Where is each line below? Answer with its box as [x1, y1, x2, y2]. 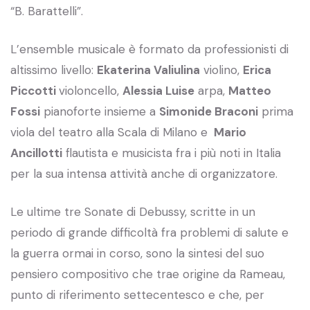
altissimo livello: [10, 62, 97, 77]
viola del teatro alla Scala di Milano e [10, 124, 211, 140]
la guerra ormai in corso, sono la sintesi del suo [10, 245, 264, 261]
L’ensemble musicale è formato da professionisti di [10, 41, 289, 57]
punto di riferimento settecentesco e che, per [10, 286, 264, 302]
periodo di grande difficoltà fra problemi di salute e [10, 224, 289, 240]
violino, [200, 62, 243, 77]
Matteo [228, 82, 271, 98]
